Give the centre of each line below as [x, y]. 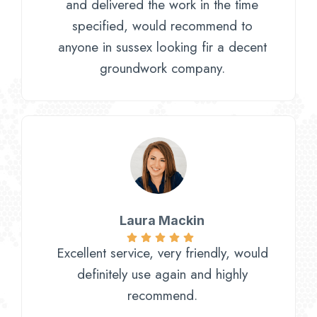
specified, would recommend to [162, 25]
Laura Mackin [162, 220]
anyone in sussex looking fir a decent [162, 47]
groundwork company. [162, 68]
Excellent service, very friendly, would [162, 253]
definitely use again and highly [162, 275]
